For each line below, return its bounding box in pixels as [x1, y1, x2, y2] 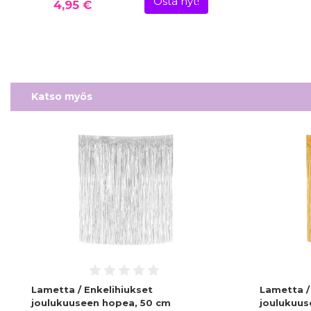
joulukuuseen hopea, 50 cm [31, 297, 171, 309]
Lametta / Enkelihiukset [31, 284, 153, 296]
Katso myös [31, 90, 92, 103]
